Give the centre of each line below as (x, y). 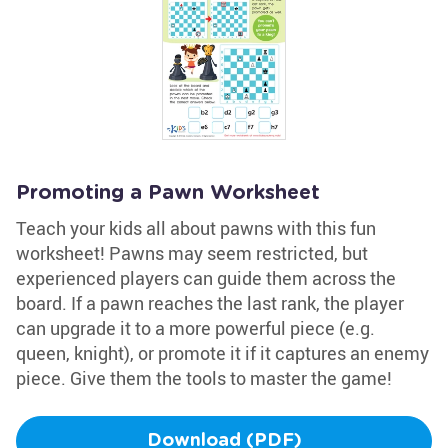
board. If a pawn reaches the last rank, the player (210, 303)
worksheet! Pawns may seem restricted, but (192, 253)
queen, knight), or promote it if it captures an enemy (222, 353)
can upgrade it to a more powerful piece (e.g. (195, 328)
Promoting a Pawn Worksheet (168, 193)
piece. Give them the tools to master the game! (204, 378)
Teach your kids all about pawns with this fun (196, 228)
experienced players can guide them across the (206, 278)
